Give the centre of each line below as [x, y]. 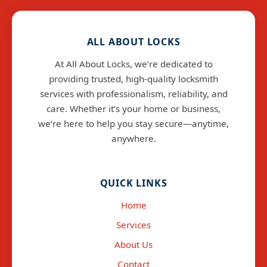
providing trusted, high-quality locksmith [133, 79]
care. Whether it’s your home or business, [133, 109]
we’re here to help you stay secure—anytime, [133, 124]
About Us [133, 245]
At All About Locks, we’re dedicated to [133, 64]
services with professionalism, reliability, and [133, 94]
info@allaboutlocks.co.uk [133, 168]
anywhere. [133, 139]
